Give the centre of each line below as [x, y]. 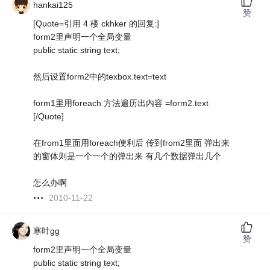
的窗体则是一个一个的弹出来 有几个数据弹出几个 [127, 156]
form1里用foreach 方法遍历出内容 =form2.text [121, 103]
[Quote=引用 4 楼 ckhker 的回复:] [96, 24]
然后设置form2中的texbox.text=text [100, 77]
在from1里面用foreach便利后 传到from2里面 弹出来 [132, 143]
